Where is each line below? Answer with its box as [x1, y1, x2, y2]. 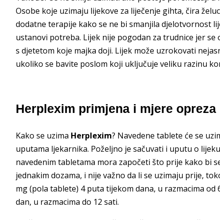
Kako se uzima [16, 130, 71, 141]
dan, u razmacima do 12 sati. [16, 196, 119, 207]
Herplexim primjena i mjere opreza [16, 102, 216, 116]
